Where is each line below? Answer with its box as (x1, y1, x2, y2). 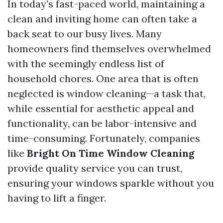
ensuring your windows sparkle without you (7, 177, 214, 189)
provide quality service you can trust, (7, 162, 182, 174)
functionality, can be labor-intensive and (7, 117, 197, 129)
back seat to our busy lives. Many (7, 27, 162, 40)
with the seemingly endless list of (7, 57, 164, 70)
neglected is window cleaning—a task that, (7, 87, 206, 100)
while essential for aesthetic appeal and (7, 102, 194, 114)
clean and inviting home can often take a (7, 12, 197, 25)
